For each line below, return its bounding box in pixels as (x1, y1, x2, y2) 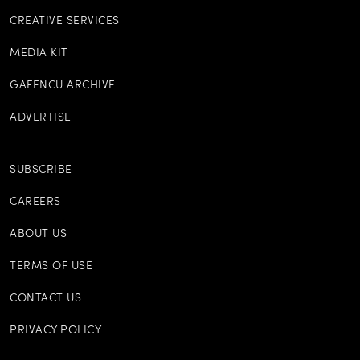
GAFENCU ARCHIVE (10, 80, 116, 91)
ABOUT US (10, 228, 67, 239)
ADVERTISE (10, 112, 72, 123)
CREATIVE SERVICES (10, 15, 120, 27)
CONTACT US (10, 292, 81, 304)
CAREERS (10, 196, 61, 207)
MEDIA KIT (10, 47, 68, 59)
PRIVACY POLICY (10, 325, 101, 336)
